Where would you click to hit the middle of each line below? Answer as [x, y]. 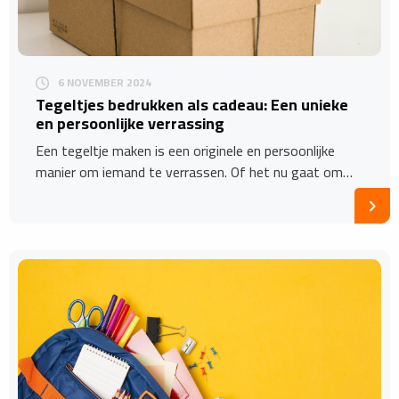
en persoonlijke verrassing [130, 124]
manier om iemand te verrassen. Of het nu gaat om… [194, 172]
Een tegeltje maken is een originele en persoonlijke [185, 151]
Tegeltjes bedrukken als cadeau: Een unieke [192, 105]
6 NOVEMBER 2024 [105, 83]
